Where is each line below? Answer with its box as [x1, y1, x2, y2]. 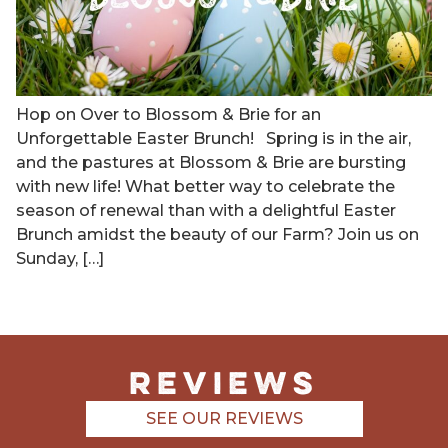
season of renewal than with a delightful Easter [16, 201, 396, 220]
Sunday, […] [16, 249, 104, 268]
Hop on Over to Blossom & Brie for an [16, 105, 321, 124]
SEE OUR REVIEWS [145, 409, 303, 428]
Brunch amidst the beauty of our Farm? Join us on [16, 225, 419, 244]
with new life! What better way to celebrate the [16, 177, 395, 196]
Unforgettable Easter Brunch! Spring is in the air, [16, 129, 411, 148]
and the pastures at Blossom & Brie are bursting [16, 153, 406, 172]
